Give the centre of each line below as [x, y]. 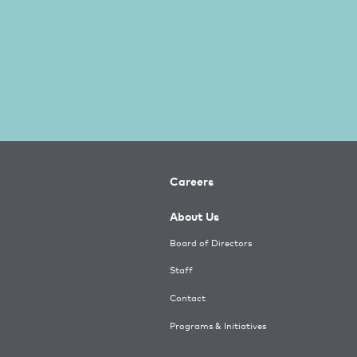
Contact [188, 298]
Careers [192, 180]
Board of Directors [211, 242]
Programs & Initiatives [218, 326]
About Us [194, 215]
